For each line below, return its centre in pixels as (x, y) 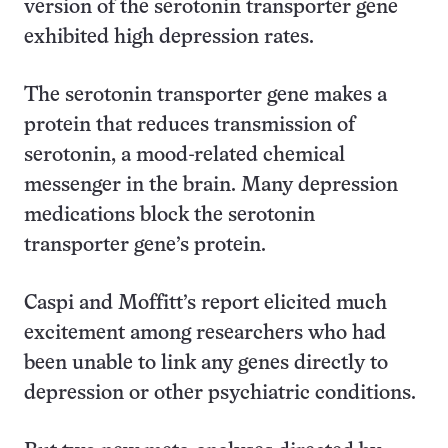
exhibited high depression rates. (169, 37)
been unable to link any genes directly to (206, 363)
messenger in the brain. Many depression (211, 185)
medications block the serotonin (169, 215)
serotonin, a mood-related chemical (184, 155)
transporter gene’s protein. (145, 245)
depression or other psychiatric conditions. (220, 393)
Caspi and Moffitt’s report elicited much (205, 303)
